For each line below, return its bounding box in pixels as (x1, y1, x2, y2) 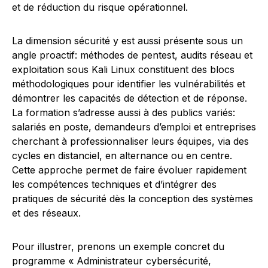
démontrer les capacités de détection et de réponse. (12, 92, 247, 104)
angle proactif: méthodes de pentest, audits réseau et (12, 49, 252, 61)
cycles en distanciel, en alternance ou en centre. (12, 150, 232, 162)
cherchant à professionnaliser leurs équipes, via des (12, 135, 249, 147)
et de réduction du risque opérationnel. (12, 1, 188, 13)
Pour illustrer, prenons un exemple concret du (12, 240, 224, 252)
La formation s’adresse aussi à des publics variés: (12, 106, 235, 118)
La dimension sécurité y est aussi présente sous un (12, 35, 243, 47)
